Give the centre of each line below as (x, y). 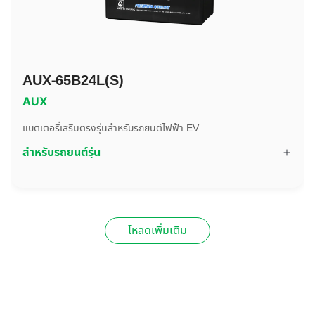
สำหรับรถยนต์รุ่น (62, 153)
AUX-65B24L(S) (73, 81)
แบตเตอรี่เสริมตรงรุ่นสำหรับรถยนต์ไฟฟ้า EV (111, 128)
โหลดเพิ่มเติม (157, 231)
